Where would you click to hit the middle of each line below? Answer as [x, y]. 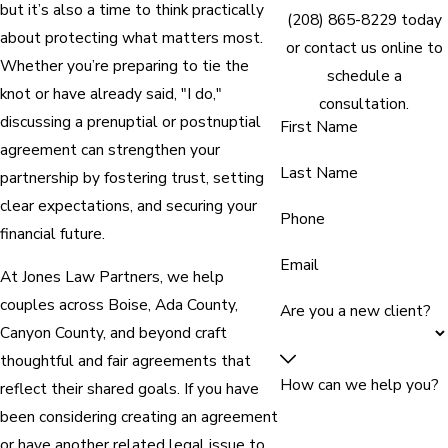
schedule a [364, 75]
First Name [319, 126]
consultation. [364, 103]
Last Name [319, 172]
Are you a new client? [355, 310]
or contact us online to [364, 47]
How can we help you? [359, 384]
